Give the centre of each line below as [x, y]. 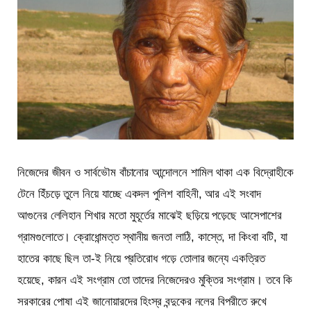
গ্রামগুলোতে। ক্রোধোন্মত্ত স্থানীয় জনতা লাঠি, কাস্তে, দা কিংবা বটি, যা [152, 237]
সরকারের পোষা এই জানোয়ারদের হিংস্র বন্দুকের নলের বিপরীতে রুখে [142, 301]
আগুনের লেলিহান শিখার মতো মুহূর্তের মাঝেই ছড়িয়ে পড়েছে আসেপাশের [150, 215]
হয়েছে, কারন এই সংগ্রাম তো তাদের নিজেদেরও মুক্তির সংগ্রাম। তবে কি [155, 280]
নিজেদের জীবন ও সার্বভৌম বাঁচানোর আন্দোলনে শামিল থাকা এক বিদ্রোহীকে [155, 172]
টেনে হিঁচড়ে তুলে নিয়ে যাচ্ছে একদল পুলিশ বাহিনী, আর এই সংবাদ [139, 194]
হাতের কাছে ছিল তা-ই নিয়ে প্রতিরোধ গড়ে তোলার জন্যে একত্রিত [141, 258]
